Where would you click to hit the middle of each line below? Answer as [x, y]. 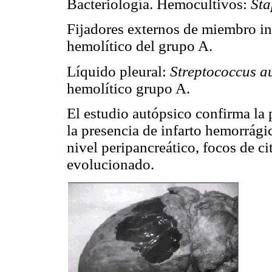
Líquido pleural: [118, 71]
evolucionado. [110, 164]
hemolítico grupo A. [128, 88]
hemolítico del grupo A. [140, 46]
